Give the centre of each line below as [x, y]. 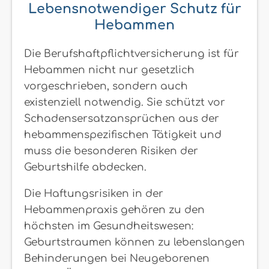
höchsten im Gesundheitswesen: [109, 226]
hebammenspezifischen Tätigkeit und [123, 134]
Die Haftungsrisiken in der [94, 193]
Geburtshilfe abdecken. [85, 167]
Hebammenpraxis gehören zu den [114, 210]
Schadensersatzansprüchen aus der [122, 118]
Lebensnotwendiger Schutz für [134, 9]
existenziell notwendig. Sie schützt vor [125, 102]
